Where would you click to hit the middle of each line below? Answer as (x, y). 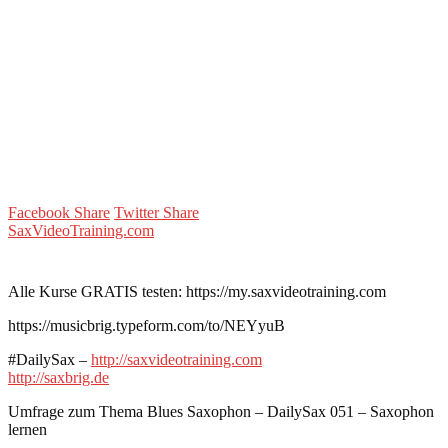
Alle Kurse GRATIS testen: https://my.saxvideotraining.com (197, 291)
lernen (27, 429)
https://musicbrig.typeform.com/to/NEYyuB (146, 325)
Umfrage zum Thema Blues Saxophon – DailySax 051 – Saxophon (221, 411)
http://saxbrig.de (58, 377)
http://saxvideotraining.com (176, 359)
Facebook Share (59, 212)
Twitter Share (156, 212)
